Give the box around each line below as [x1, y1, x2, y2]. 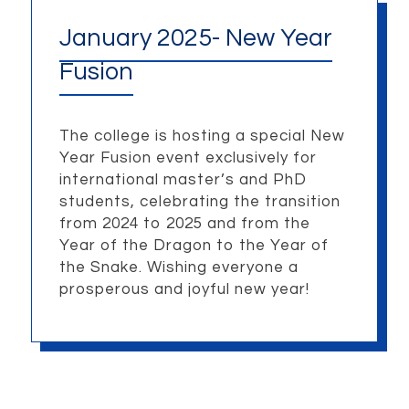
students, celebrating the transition [58, 194, 341, 211]
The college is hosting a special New [58, 128, 345, 145]
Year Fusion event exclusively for [58, 150, 317, 167]
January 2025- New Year [58, 25, 332, 51]
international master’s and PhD [58, 172, 307, 189]
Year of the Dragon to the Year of [58, 237, 329, 255]
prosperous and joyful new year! [58, 281, 309, 299]
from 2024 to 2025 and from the [58, 215, 310, 233]
